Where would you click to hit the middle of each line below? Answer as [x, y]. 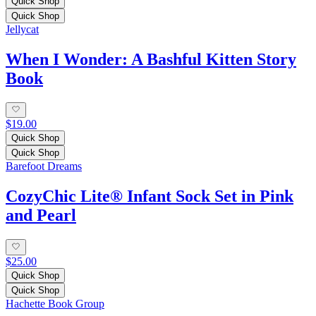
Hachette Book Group [55, 303]
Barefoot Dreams [44, 166]
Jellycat [22, 30]
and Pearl [41, 215]
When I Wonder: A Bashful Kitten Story [151, 60]
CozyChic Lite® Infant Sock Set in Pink [150, 196]
